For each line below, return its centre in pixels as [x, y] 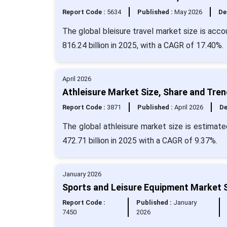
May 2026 [188, 12]
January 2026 [82, 174]
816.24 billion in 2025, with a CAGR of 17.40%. [143, 45]
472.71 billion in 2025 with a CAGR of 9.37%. [140, 141]
